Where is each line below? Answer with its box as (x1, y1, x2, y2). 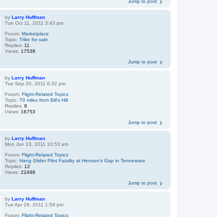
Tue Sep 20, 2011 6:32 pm (5, 80, 66, 86)
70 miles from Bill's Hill (19, 97, 68, 103)
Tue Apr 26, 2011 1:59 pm (5, 202, 64, 207)
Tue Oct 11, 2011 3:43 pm (5, 20, 64, 26)
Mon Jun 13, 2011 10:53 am (5, 141, 69, 147)
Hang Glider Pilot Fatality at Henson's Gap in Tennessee (19, 157, 146, 163)
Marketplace (22, 31, 49, 36)
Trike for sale (19, 36, 48, 42)
